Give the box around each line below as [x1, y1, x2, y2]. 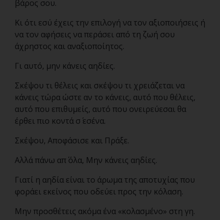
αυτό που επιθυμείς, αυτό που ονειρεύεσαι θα [15, 104, 186, 114]
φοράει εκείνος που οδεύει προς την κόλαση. [15, 186, 183, 197]
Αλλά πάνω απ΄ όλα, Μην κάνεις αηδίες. [15, 155, 157, 165]
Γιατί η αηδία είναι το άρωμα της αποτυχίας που [15, 174, 195, 185]
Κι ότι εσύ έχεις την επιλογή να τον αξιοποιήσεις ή [15, 17, 205, 28]
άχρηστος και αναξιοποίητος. [15, 41, 124, 52]
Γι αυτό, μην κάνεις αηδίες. [15, 60, 115, 71]
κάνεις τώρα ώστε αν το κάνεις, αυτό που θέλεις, [15, 92, 195, 103]
